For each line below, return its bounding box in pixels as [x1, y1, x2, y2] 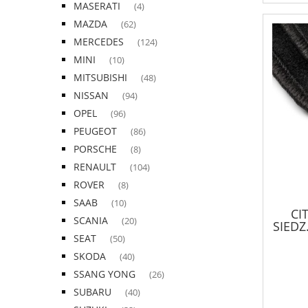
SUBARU [74, 285, 111, 299]
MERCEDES [74, 35, 124, 49]
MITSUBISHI [74, 71, 127, 85]
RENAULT [74, 160, 116, 174]
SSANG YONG [74, 267, 135, 281]
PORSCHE [74, 142, 117, 156]
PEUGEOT [74, 124, 117, 138]
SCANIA [74, 214, 108, 228]
